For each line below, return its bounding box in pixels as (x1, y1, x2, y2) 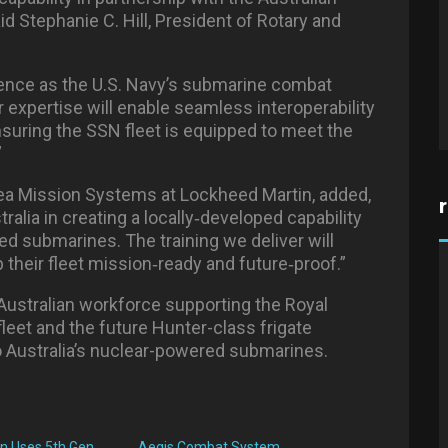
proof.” (294, 253, 346, 275)
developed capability (200, 207, 362, 229)
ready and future (158, 253, 288, 275)
